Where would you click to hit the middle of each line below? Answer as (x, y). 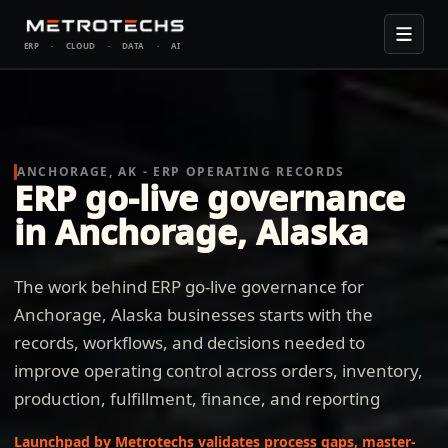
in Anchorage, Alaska (191, 232)
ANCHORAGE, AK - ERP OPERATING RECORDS (181, 171)
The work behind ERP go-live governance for (189, 286)
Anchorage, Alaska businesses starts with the (193, 314)
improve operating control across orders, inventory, (218, 370)
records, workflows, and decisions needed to (189, 342)
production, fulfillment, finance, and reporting (197, 398)
